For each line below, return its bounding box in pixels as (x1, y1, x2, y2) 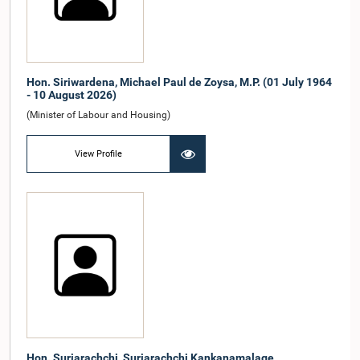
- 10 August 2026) (27, 88, 117, 102)
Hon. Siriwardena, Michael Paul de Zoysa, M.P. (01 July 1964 (27, 76, 332, 89)
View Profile (75, 148, 123, 159)
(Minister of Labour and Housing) (27, 109, 170, 121)
